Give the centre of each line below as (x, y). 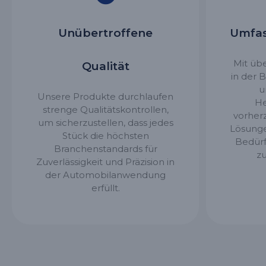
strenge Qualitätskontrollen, (105, 109)
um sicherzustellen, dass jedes (105, 122)
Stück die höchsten (105, 135)
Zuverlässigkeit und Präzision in (105, 161)
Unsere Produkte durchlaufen (105, 96)
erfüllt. (105, 188)
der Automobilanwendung (105, 175)
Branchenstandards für (105, 148)
